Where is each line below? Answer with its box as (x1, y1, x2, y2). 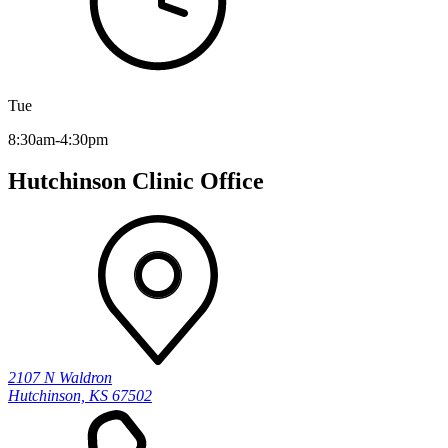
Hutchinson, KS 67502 (8, 387, 152, 405)
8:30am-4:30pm (8, 130, 108, 148)
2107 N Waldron (8, 369, 112, 387)
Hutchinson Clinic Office (8, 168, 264, 195)
